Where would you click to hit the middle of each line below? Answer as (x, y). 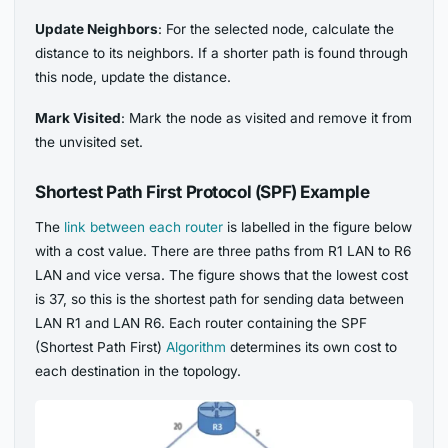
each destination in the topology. (138, 371)
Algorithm (196, 347)
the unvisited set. (89, 142)
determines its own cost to (312, 347)
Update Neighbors (97, 29)
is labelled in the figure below (318, 227)
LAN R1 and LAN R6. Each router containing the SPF (201, 323)
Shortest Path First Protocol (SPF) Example (202, 191)
